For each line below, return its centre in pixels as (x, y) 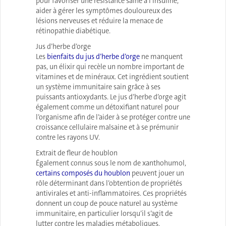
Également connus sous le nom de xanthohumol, (111, 163)
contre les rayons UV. (68, 137)
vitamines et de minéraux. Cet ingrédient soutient (112, 77)
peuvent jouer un (157, 173)
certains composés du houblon (83, 173)
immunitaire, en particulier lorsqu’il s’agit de (104, 213)
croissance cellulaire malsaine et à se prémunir (107, 127)
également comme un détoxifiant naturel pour (107, 107)
